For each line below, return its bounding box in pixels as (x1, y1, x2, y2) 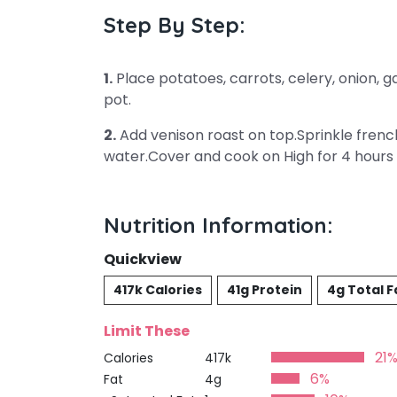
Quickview (104, 249, 182, 269)
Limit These (104, 321, 190, 341)
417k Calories (113, 281, 202, 299)
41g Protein (227, 281, 302, 299)
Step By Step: (104, 12, 245, 38)
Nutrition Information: (104, 212, 333, 238)
